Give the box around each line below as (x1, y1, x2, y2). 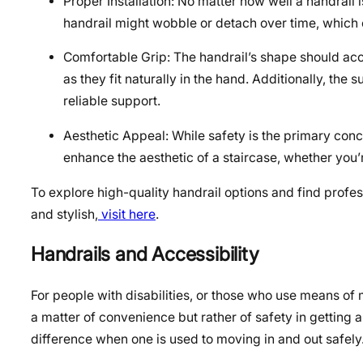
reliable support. (63, 93, 160, 109)
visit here (98, 206, 156, 222)
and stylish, (31, 206, 98, 222)
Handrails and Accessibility (31, 242, 259, 267)
